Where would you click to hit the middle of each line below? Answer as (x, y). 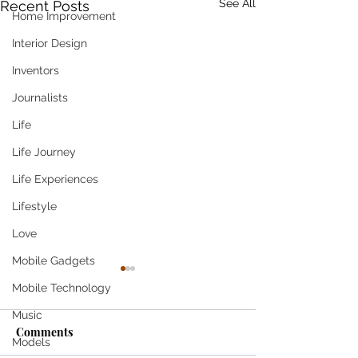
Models (31, 342)
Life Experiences (55, 179)
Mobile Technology (62, 288)
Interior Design (50, 44)
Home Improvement (64, 16)
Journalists (40, 98)
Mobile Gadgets (54, 261)
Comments (44, 332)
